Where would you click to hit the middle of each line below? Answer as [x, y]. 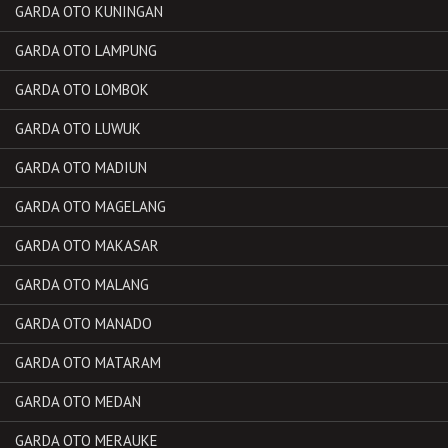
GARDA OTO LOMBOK [82, 89]
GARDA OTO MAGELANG [90, 206]
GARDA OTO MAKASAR [87, 245]
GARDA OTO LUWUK [78, 128]
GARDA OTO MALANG [82, 284]
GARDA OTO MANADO [83, 323]
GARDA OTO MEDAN [78, 401]
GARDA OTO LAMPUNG [86, 50]
